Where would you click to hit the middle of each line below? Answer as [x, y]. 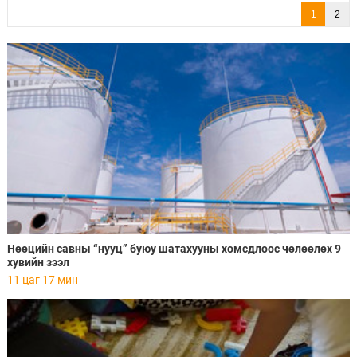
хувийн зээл [38, 263]
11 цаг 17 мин [42, 280]
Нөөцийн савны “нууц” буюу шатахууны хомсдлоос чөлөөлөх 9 [174, 249]
